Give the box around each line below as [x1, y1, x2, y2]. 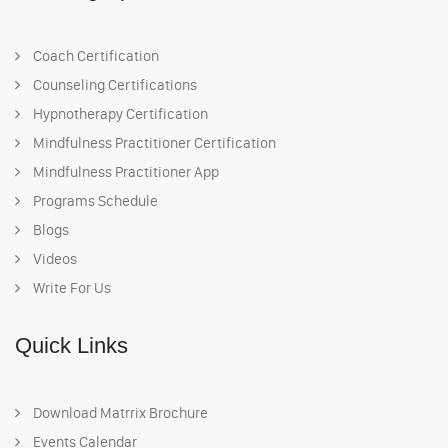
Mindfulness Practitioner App [30, 163, 219, 182]
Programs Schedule [30, 192, 158, 211]
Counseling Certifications [30, 76, 197, 95]
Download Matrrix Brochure [30, 404, 208, 423]
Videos [30, 250, 77, 269]
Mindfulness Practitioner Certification [30, 134, 276, 153]
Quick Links [15, 333, 128, 359]
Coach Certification [30, 47, 159, 66]
